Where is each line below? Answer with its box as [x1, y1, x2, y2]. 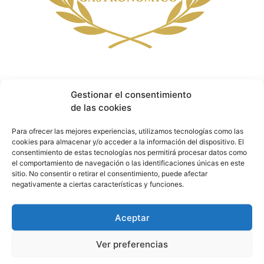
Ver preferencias [96, 238, 168, 249]
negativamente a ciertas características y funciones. [12, 179, 184, 189]
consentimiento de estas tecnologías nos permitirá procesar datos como [12, 147, 247, 157]
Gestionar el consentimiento [71, 88, 192, 100]
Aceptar [114, 212, 150, 223]
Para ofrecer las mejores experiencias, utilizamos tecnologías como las [12, 126, 243, 136]
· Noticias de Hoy [16, 76, 95, 90]
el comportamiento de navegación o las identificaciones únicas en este [12, 158, 245, 167]
